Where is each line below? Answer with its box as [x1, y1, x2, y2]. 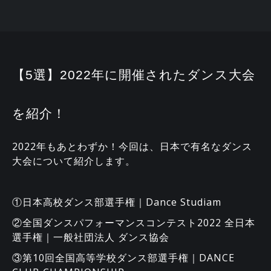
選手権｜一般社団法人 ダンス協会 [12, 230, 169, 244]
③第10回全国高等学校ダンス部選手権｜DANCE [12, 251, 235, 264]
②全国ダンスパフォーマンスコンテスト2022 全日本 [12, 216, 255, 229]
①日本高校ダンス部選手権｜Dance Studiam [12, 195, 221, 209]
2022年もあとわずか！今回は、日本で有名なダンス [12, 140, 252, 153]
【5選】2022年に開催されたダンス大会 [12, 68, 255, 82]
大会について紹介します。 [12, 154, 135, 168]
